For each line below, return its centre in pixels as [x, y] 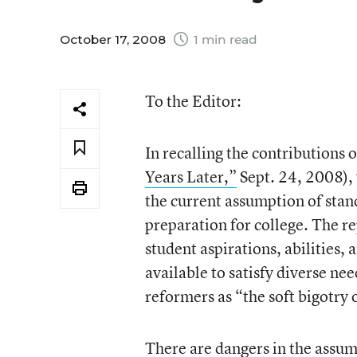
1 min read [224, 39]
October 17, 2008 [114, 39]
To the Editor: [193, 101]
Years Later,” [190, 177]
